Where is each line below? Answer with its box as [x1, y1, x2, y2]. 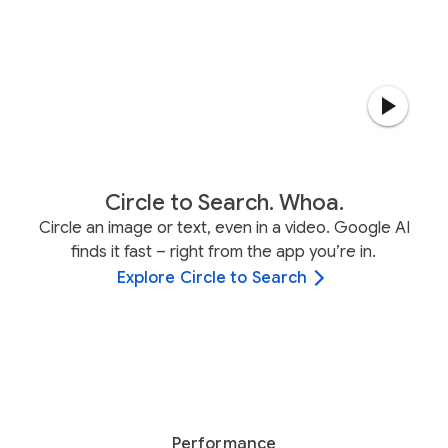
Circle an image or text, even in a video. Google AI [38, 218, 410, 238]
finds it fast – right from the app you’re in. [70, 242, 376, 262]
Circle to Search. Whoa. [104, 189, 344, 216]
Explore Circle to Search [116, 268, 308, 288]
